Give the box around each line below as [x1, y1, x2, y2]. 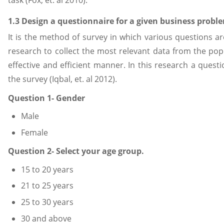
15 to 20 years [20, 163, 73, 175]
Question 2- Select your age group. [8, 145, 144, 157]
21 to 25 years [20, 180, 73, 191]
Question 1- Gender [8, 92, 85, 103]
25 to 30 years [20, 196, 73, 208]
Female [20, 126, 48, 138]
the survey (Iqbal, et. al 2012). [8, 73, 117, 84]
